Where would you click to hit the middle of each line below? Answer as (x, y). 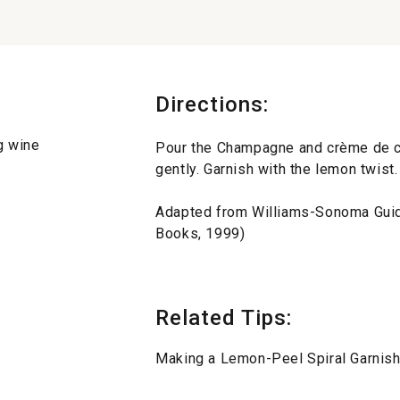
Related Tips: (224, 317)
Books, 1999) (200, 233)
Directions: (212, 104)
